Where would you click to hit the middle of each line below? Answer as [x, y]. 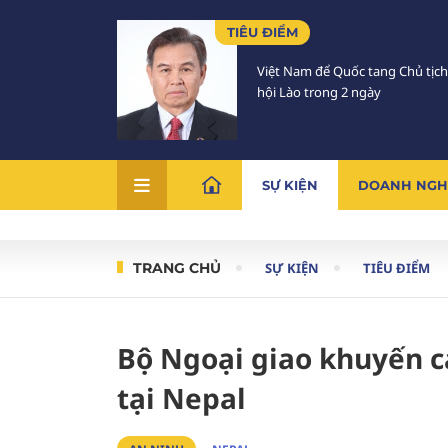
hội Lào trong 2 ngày [319, 92]
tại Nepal [181, 398]
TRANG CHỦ [177, 268]
